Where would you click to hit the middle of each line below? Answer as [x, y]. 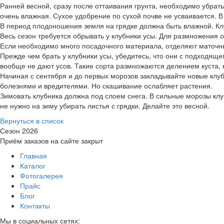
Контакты [35, 205]
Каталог [33, 165]
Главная [33, 155]
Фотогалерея [41, 175]
